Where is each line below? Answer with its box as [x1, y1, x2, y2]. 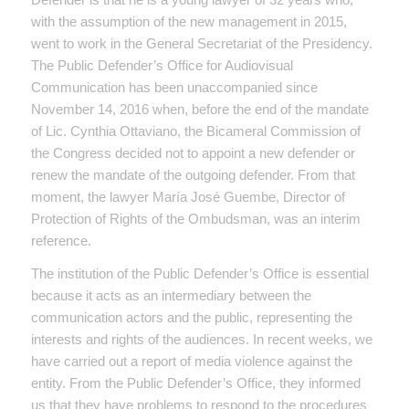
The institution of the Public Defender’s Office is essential [30, 266, 369, 282]
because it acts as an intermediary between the [30, 288, 311, 304]
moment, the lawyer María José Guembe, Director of [30, 188, 345, 204]
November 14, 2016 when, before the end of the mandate [30, 100, 369, 117]
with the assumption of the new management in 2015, [30, 13, 347, 29]
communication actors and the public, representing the [30, 309, 352, 326]
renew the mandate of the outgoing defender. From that [30, 166, 355, 183]
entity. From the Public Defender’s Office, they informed [30, 375, 361, 392]
